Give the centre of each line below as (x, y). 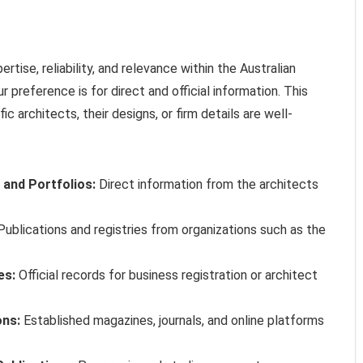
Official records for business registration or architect (167, 275)
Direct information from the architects (207, 184)
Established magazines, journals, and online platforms (172, 320)
